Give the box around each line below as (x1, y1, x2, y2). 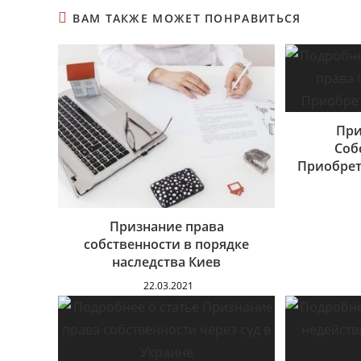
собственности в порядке (84, 234, 250, 253)
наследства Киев (112, 252, 222, 271)
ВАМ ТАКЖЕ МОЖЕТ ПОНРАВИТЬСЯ (73, 10, 301, 26)
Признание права (109, 217, 224, 235)
